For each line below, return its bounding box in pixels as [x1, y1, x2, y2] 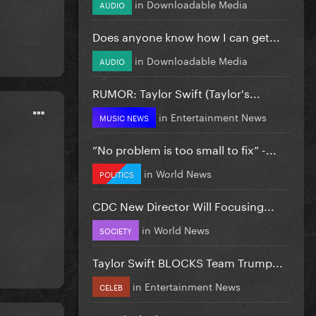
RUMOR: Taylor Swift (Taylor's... [92, 83, 260, 101]
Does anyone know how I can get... [92, 26, 280, 44]
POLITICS [99, 166, 134, 180]
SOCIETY [99, 223, 132, 236]
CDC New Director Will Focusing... [92, 195, 274, 214]
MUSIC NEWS [99, 110, 149, 123]
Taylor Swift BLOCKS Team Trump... [92, 252, 283, 270]
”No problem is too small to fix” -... [92, 139, 276, 157]
